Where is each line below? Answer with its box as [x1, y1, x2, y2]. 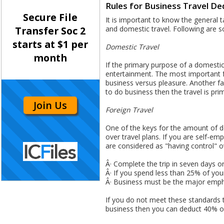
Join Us [33, 98, 67, 112]
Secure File [23, 10, 78, 24]
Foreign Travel [105, 105, 153, 115]
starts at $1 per [12, 37, 88, 51]
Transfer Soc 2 [15, 24, 86, 38]
